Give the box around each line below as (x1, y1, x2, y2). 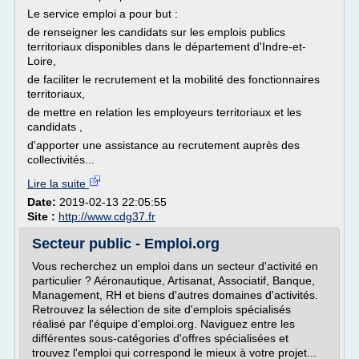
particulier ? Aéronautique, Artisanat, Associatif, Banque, (32, 274, 315, 287)
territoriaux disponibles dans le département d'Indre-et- (27, 40, 306, 53)
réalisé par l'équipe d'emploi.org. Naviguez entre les (32, 317, 295, 330)
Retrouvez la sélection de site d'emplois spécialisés (32, 303, 291, 316)
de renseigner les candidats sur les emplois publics (27, 26, 285, 38)
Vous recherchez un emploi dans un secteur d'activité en (32, 260, 318, 272)
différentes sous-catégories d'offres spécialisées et (32, 332, 288, 345)
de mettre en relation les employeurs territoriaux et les (27, 106, 301, 119)
